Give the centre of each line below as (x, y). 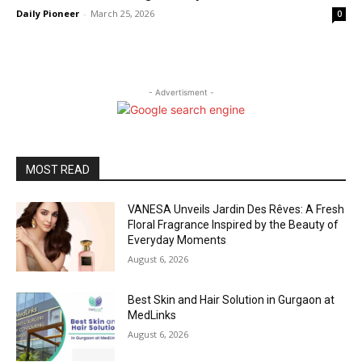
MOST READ (58, 170)
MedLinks (152, 315)
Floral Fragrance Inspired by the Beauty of (234, 225)
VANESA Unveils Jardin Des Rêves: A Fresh (236, 210)
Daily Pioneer (48, 14)
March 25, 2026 (122, 14)
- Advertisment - (181, 93)
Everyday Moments (177, 240)
